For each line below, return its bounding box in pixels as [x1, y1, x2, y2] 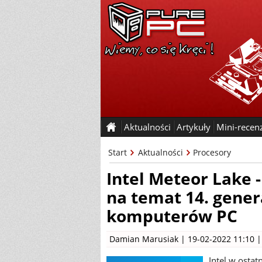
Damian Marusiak [109, 233, 178, 244]
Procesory [193, 147, 231, 158]
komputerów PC [106, 205, 237, 227]
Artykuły [177, 121, 211, 133]
